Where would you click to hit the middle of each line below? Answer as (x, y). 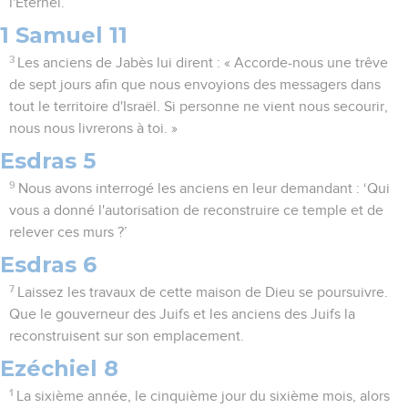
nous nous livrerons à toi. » (93, 129)
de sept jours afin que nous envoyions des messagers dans (195, 85)
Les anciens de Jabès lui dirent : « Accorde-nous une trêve (203, 63)
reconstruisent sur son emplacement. (127, 337)
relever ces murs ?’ (68, 233)
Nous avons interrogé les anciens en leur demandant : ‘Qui (204, 189)
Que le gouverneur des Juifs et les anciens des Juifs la (182, 315)
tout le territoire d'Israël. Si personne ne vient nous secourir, (199, 107)
